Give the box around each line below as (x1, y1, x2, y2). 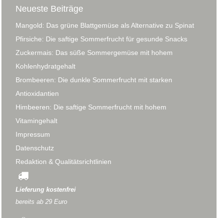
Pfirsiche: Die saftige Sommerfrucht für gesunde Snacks (16, 35, 187, 43)
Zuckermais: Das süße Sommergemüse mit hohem (16, 48, 173, 56)
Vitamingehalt (16, 116, 57, 125)
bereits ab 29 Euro (16, 198, 67, 205)
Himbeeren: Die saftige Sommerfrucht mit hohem (16, 103, 166, 111)
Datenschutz (16, 144, 54, 152)
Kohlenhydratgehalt (16, 62, 75, 70)
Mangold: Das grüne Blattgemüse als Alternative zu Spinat (16, 21, 194, 29)
